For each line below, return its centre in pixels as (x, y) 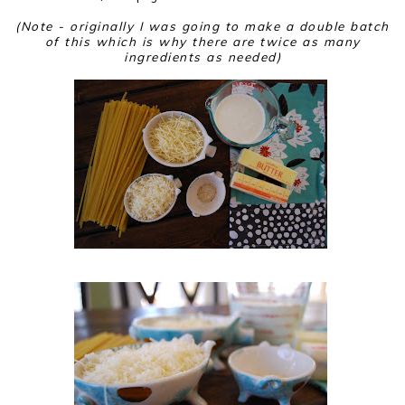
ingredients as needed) (202, 57)
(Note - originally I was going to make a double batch (202, 26)
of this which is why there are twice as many (202, 42)
